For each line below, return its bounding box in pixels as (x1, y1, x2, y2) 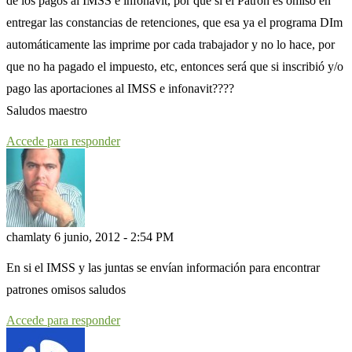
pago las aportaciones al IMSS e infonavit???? (6, 82, 234, 96)
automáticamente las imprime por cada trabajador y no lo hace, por (6, 38, 335, 52)
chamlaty (6, 230, 51, 244)
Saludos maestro (6, 104, 87, 118)
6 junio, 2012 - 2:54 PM (54, 230, 174, 244)
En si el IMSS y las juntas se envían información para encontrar (6, 261, 320, 275)
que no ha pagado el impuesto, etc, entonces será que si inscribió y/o (6, 60, 343, 74)
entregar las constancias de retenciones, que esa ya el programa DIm (6, 16, 343, 30)
